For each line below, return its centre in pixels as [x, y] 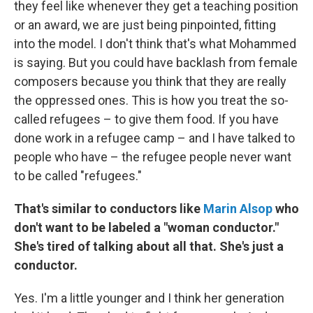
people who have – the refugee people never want [153, 157]
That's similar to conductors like [109, 209]
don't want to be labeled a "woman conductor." [146, 227]
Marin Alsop [238, 209]
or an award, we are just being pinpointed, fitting [145, 25]
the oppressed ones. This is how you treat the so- [151, 100]
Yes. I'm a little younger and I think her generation [149, 298]
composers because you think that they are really [150, 81]
